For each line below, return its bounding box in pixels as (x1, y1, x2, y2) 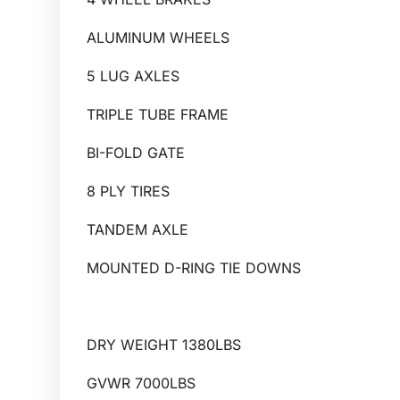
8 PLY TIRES (87, 181, 171, 200)
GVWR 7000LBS (87, 373, 196, 392)
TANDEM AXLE (87, 220, 189, 238)
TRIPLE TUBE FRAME (87, 104, 229, 123)
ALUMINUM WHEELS (87, 28, 230, 46)
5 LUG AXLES (87, 66, 180, 85)
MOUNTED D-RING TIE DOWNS (87, 258, 302, 277)
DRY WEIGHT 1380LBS (87, 335, 242, 354)
